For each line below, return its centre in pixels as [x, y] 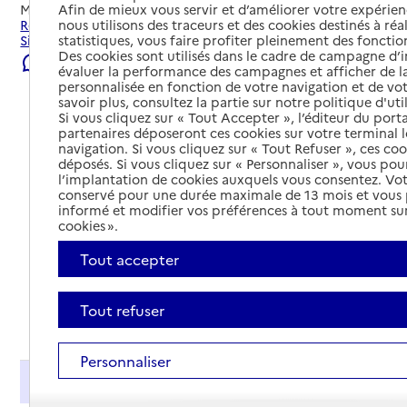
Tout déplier [341, 316]
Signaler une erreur [102, 62]
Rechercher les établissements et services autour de [182, 25]
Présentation [79, 381]
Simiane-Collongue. [81, 40]
